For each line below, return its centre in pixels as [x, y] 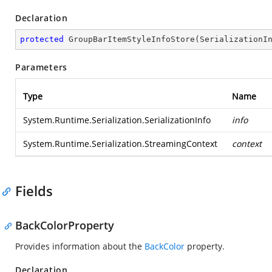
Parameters [41, 67]
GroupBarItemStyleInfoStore [132, 39]
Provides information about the [80, 246]
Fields [34, 191]
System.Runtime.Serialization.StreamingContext [120, 144]
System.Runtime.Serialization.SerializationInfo [117, 120]
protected [42, 39]
